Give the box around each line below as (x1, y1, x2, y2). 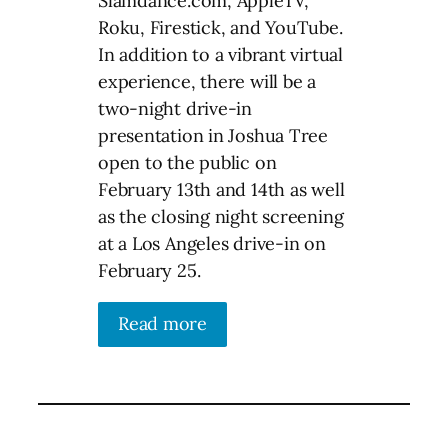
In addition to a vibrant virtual (98, 42, 343, 66)
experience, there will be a (98, 69, 317, 93)
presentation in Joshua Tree (98, 123, 329, 147)
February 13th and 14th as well (98, 177, 345, 201)
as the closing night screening (98, 204, 344, 228)
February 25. (98, 258, 201, 282)
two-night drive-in (98, 96, 253, 120)
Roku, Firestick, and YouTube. (98, 15, 343, 39)
